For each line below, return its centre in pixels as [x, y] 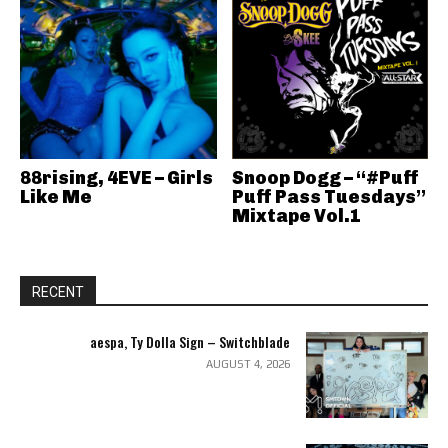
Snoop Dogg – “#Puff [325, 178]
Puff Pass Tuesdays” [328, 197]
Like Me [56, 197]
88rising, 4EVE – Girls [116, 178]
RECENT [58, 292]
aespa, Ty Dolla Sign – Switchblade [189, 341]
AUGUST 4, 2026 [247, 364]
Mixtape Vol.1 [296, 216]
